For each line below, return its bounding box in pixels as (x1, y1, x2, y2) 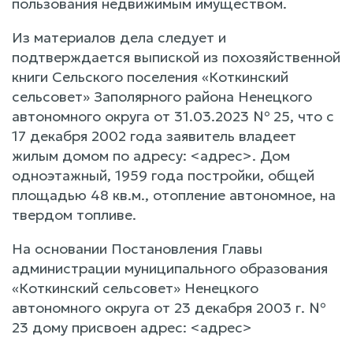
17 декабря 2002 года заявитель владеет (12, 126, 296, 145)
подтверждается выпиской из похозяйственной (12, 47, 340, 66)
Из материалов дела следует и (12, 28, 226, 46)
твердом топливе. (12, 205, 136, 224)
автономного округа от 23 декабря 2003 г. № (12, 298, 325, 317)
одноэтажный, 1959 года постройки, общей (12, 165, 314, 184)
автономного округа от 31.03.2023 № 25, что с (12, 106, 334, 125)
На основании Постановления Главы (12, 239, 262, 258)
